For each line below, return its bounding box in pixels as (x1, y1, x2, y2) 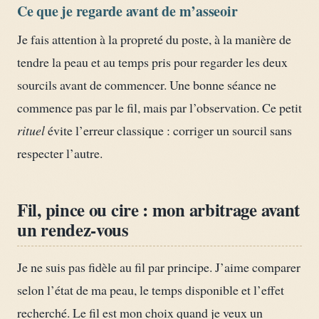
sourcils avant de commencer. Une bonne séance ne (17, 75, 276, 93)
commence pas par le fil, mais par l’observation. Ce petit (17, 98, 302, 116)
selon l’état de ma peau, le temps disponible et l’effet (17, 281, 284, 299)
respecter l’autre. (17, 144, 103, 162)
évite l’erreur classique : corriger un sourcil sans (45, 121, 292, 139)
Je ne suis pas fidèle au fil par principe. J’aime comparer (17, 258, 300, 276)
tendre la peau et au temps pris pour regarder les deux (17, 53, 288, 70)
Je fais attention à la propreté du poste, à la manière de (17, 30, 291, 48)
